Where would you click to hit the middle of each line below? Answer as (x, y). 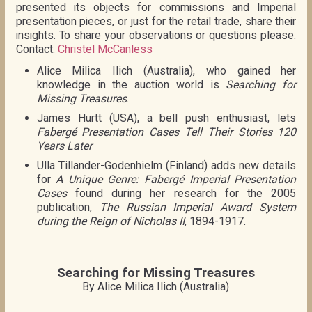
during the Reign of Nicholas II (110, 221)
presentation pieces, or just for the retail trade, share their (156, 22)
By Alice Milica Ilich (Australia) (156, 286)
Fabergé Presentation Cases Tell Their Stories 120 (166, 132)
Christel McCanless (105, 50)
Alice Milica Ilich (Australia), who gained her (166, 70)
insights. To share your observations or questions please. (156, 36)
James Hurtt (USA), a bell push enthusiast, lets (166, 118)
